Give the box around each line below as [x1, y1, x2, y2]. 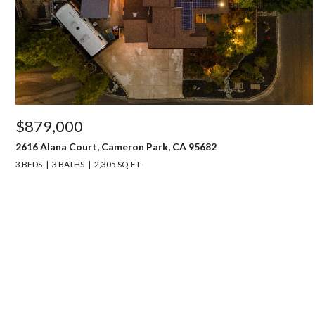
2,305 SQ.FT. [94, 159, 142, 169]
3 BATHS [52, 159, 84, 169]
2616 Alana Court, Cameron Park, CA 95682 [15, 141, 217, 153]
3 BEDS [15, 159, 42, 169]
